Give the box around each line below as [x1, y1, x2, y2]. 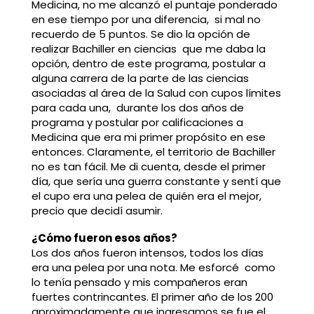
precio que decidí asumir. [31, 203, 163, 218]
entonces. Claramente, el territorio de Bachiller [31, 144, 275, 159]
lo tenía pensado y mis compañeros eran [31, 275, 247, 290]
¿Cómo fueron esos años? [31, 231, 177, 246]
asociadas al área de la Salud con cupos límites [31, 85, 281, 100]
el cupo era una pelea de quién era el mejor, [31, 188, 261, 203]
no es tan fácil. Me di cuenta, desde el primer [31, 158, 266, 174]
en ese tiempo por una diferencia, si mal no [31, 11, 261, 27]
